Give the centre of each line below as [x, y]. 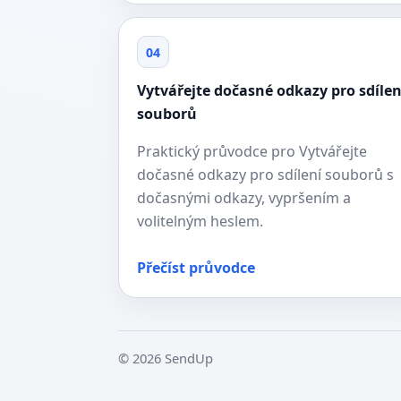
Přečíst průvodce [196, 268]
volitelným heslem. [200, 221]
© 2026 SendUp [166, 358]
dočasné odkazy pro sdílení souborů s [265, 175]
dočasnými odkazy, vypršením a [244, 198]
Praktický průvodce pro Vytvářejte [252, 151]
